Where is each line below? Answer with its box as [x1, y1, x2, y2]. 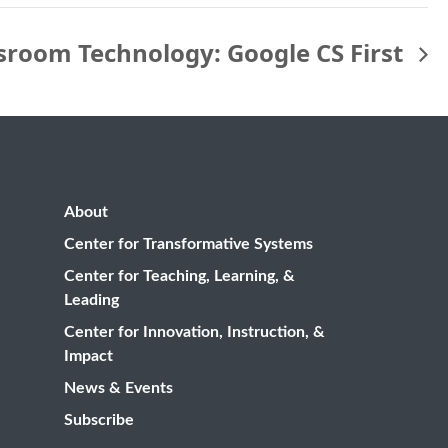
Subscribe [64, 411, 134, 428]
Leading [64, 291, 119, 308]
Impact [64, 347, 113, 364]
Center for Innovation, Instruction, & [64, 323, 325, 340]
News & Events [64, 379, 173, 396]
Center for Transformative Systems [64, 235, 313, 252]
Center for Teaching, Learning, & [64, 267, 295, 284]
